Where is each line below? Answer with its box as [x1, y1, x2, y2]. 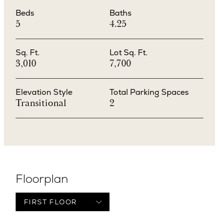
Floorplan [16, 171, 68, 186]
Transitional [16, 96, 66, 109]
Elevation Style [16, 87, 72, 97]
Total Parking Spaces [109, 87, 189, 97]
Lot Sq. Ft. [109, 47, 148, 58]
